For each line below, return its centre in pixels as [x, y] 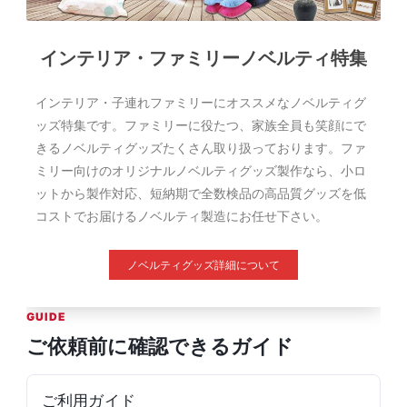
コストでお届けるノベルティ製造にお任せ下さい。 [182, 216]
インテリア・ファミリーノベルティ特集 [203, 58]
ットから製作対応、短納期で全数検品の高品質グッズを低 [201, 193]
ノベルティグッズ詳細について [203, 265]
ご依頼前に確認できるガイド [160, 346]
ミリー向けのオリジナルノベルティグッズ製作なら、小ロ [201, 170]
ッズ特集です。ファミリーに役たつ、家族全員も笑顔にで [201, 125]
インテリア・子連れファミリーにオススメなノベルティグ [201, 102]
